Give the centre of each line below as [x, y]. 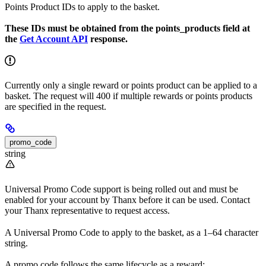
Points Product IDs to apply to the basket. [82, 7]
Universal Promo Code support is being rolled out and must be [121, 189]
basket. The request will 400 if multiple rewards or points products [129, 96]
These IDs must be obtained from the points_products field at [127, 28]
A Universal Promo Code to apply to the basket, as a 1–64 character [132, 232]
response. [108, 39]
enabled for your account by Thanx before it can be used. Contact [127, 200]
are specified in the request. [56, 107]
